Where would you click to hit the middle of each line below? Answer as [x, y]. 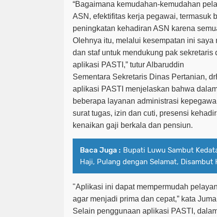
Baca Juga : [100, 150]
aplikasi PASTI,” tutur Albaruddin [128, 65]
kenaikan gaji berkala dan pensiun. [133, 125]
